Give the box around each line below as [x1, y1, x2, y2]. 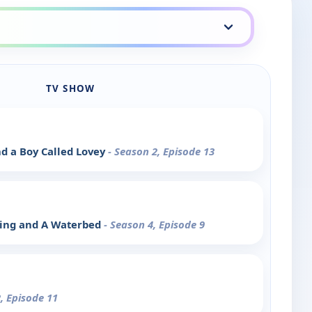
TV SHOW [46, 82, 95, 95]
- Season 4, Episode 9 [104, 217, 205, 232]
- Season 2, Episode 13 [108, 144, 214, 159]
